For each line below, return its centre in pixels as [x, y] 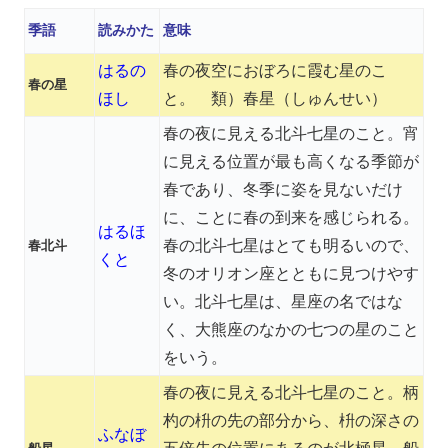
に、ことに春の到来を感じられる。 [291, 218]
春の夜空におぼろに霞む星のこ [275, 71]
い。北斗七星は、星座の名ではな [283, 302]
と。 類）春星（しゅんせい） [275, 99]
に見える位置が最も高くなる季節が [291, 162]
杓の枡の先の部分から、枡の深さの [291, 421]
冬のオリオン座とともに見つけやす [291, 274]
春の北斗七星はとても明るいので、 [291, 246]
